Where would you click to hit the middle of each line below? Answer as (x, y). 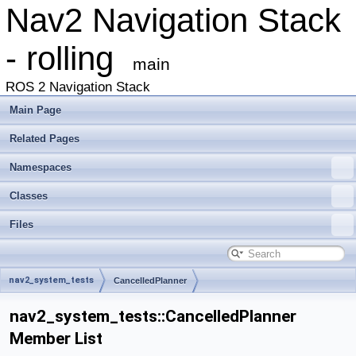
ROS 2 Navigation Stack (78, 87)
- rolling (69, 58)
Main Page (35, 110)
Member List (56, 339)
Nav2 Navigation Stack (173, 20)
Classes (29, 196)
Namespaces (41, 167)
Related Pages (44, 139)
